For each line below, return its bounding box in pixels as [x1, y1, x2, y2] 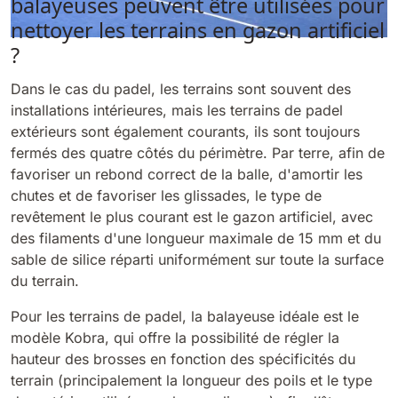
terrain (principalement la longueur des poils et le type [11, 370, 372, 389]
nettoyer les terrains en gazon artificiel [11, 15, 385, 44]
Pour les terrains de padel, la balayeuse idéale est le [11, 306, 359, 325]
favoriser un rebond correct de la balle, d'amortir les [11, 164, 362, 183]
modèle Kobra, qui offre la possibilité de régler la [11, 328, 339, 346]
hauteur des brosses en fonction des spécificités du [11, 349, 355, 368]
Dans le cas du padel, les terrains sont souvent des [11, 79, 351, 98]
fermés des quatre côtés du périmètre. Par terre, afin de [11, 143, 385, 162]
